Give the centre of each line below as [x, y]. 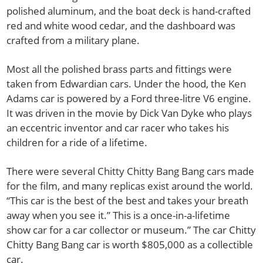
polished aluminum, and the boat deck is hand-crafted [129, 11]
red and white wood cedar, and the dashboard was [121, 26]
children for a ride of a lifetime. [77, 143]
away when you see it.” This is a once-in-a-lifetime [119, 215]
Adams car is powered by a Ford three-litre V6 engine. [129, 99]
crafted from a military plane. [73, 41]
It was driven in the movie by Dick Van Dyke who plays [129, 113]
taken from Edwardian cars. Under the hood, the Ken [127, 84]
